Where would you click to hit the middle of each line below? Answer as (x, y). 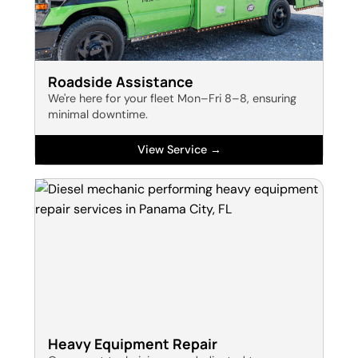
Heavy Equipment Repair (132, 344)
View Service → (179, 150)
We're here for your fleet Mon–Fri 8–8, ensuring (172, 99)
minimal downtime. (97, 115)
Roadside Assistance (120, 82)
